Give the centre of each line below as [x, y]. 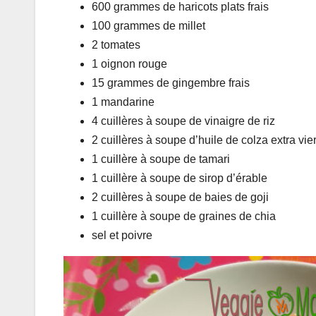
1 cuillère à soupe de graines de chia [184, 216]
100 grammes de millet [148, 25]
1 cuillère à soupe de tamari [161, 159]
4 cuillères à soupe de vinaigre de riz [183, 121]
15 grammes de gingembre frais [171, 83]
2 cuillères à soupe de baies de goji [180, 197]
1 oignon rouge [129, 63]
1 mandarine [123, 102]
